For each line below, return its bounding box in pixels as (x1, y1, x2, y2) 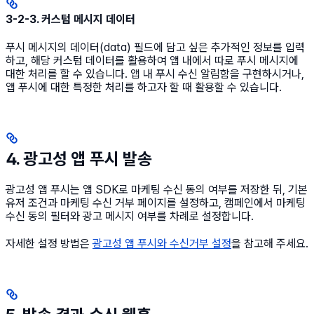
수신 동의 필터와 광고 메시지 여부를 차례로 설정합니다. (6, 210, 254, 224)
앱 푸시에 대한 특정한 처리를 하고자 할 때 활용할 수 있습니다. (6, 81, 282, 95)
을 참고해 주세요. (231, 237, 308, 251)
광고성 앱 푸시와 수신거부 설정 (93, 237, 231, 251)
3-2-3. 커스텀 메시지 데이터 (6, 13, 135, 27)
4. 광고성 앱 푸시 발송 (6, 149, 152, 170)
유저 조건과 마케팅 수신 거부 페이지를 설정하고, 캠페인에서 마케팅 (6, 196, 306, 210)
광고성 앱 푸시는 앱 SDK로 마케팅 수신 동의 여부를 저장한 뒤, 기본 (6, 183, 308, 197)
